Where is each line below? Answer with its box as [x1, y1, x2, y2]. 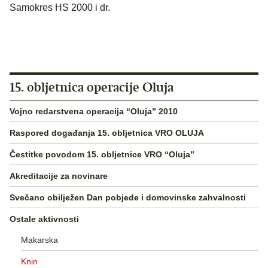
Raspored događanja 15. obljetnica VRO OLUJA [10, 127, 204, 138]
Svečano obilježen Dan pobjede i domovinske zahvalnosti [10, 192, 246, 202]
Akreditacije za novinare [10, 170, 108, 181]
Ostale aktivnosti [10, 214, 79, 224]
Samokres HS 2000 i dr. [10, 2, 110, 13]
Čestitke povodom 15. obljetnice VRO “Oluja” [10, 149, 194, 159]
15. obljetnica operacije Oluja [10, 79, 173, 96]
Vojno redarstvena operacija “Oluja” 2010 [10, 106, 178, 116]
